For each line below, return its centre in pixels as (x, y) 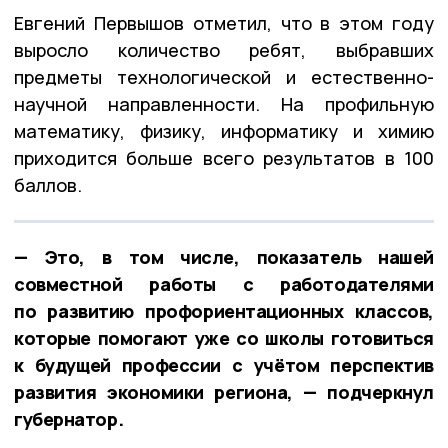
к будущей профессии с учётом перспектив (224, 364)
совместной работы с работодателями (224, 283)
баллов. (48, 184)
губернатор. (69, 418)
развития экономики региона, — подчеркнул (224, 391)
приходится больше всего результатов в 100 (224, 157)
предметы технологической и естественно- (224, 76)
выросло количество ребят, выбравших (224, 49)
